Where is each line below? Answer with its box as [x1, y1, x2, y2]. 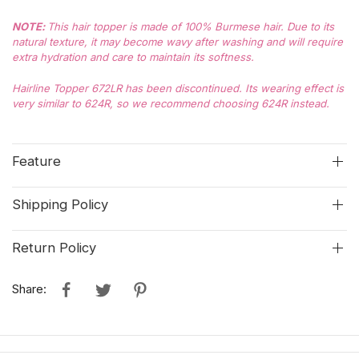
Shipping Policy [12, 196, 108, 213]
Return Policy [12, 240, 96, 256]
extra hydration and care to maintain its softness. [12, 50, 254, 63]
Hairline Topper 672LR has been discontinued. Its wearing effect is [12, 81, 344, 95]
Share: [12, 281, 46, 297]
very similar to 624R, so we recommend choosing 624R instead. [12, 96, 329, 110]
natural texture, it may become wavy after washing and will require [12, 34, 343, 48]
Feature [12, 152, 61, 169]
